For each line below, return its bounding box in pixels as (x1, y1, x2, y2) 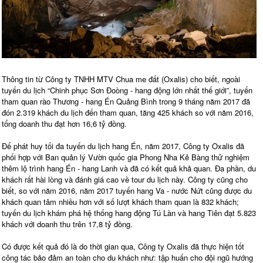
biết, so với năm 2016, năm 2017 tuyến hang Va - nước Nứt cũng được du (2, 184, 252, 196)
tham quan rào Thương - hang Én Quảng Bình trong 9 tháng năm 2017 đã (2, 95, 250, 107)
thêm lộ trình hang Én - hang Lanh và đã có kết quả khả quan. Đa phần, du (2, 162, 256, 174)
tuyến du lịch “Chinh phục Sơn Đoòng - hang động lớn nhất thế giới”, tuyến (2, 84, 252, 96)
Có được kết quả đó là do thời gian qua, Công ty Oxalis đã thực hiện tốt (2, 240, 244, 252)
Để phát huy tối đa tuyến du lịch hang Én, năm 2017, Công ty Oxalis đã (2, 140, 244, 151)
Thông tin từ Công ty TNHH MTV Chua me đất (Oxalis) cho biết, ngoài (2, 73, 240, 85)
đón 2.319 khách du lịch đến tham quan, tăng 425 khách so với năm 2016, (2, 106, 254, 118)
